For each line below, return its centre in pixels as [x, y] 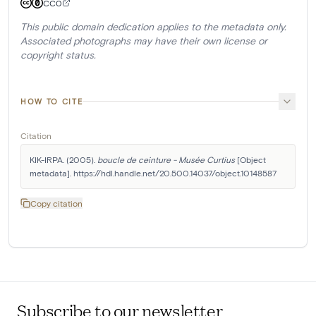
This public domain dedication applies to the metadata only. [153, 26]
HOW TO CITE [52, 101]
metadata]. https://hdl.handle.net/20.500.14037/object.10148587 [153, 172]
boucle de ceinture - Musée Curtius [166, 159]
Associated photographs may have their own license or [144, 40]
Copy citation [56, 203]
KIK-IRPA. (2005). [63, 159]
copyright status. [58, 54]
